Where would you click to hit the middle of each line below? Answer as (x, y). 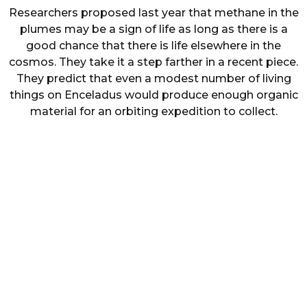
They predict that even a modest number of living (153, 78)
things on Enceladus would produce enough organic (153, 95)
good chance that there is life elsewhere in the (153, 45)
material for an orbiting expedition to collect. (153, 111)
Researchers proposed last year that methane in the (153, 12)
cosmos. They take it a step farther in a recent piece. (153, 62)
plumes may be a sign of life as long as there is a (153, 29)
